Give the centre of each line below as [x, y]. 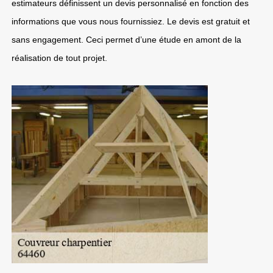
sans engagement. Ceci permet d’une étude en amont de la [126, 40]
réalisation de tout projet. [59, 58]
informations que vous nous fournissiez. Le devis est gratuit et [131, 21]
